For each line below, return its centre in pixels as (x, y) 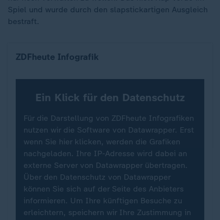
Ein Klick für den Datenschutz (110, 97)
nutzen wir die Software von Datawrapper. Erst (109, 130)
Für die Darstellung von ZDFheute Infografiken (109, 118)
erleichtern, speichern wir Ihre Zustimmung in (107, 212)
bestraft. (24, 21)
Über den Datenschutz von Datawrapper (97, 177)
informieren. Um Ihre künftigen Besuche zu (103, 201)
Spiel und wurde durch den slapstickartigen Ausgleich (108, 10)
